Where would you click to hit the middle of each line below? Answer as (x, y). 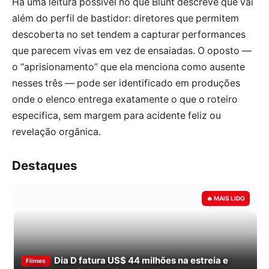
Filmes (36, 261)
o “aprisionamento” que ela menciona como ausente (128, 67)
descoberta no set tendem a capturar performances (129, 35)
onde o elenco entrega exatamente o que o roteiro (125, 100)
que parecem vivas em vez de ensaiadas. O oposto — (132, 51)
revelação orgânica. (56, 132)
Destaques (45, 165)
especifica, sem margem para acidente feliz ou (116, 116)
